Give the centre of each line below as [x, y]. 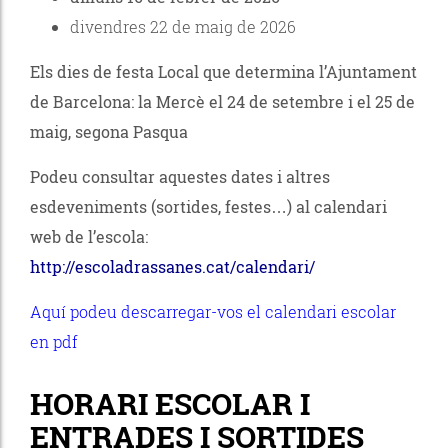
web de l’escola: [91, 236]
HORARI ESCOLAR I [170, 403]
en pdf [54, 341]
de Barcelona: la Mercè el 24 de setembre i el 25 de [222, 101]
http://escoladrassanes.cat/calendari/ [172, 266]
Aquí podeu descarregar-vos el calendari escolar [213, 311]
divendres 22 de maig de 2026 [183, 26]
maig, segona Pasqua [109, 131]
